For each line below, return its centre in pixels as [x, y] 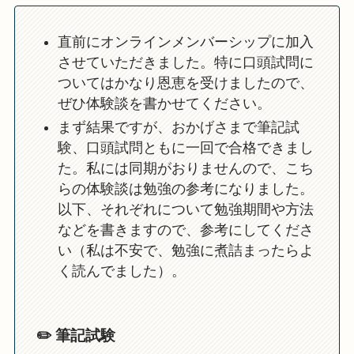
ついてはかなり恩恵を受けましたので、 [185, 83]
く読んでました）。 [121, 271]
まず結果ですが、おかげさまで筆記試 [178, 127]
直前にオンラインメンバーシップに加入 [185, 41]
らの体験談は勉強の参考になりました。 [185, 188]
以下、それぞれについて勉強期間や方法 [185, 209]
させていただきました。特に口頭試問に [185, 62]
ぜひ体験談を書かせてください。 [164, 103]
